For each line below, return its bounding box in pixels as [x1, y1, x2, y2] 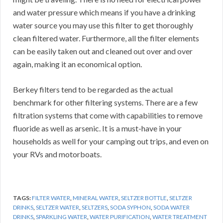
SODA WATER [153, 204, 190, 212]
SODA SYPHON [110, 204, 151, 212]
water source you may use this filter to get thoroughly [13, 20, 193, 30]
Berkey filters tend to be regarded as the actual [13, 85, 173, 95]
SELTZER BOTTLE [121, 194, 167, 202]
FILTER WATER [32, 194, 70, 202]
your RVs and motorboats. [13, 149, 102, 159]
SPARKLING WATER [36, 213, 87, 221]
